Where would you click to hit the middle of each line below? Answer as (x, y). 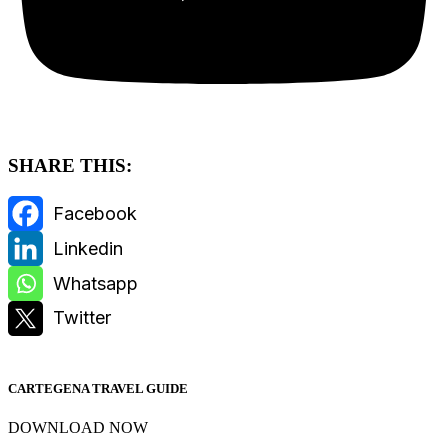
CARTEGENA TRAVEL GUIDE (98, 388)
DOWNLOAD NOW (78, 427)
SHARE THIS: (70, 165)
